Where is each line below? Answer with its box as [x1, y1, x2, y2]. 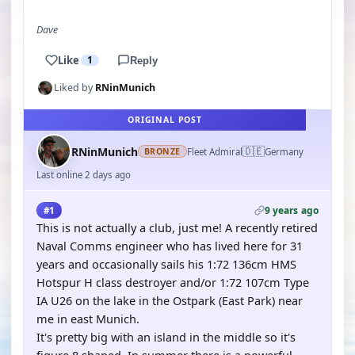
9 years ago [264, 204, 319, 217]
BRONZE [144, 146, 181, 157]
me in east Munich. [36, 311, 139, 326]
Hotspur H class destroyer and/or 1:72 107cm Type [36, 274, 309, 290]
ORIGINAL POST [128, 114, 202, 125]
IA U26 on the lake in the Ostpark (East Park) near [36, 292, 303, 308]
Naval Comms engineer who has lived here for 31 [36, 238, 303, 254]
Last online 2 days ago [36, 169, 131, 181]
